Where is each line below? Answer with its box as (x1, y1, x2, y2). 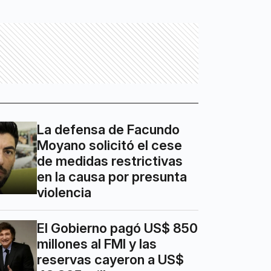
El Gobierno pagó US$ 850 (37, 220, 198, 237)
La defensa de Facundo (37, 122, 180, 138)
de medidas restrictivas (37, 153, 183, 169)
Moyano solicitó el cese (37, 137, 183, 154)
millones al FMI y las (37, 236, 157, 252)
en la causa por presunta (37, 169, 188, 185)
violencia (37, 184, 92, 201)
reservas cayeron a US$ (37, 252, 184, 268)
